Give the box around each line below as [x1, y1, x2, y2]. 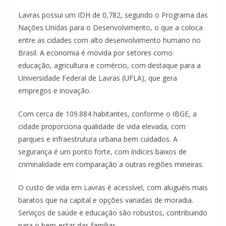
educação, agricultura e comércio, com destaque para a [18, 60, 201, 70]
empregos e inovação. [18, 85, 91, 95]
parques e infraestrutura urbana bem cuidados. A [18, 134, 178, 144]
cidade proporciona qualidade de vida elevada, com [18, 121, 186, 131]
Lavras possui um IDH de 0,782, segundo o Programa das [18, 10, 208, 20]
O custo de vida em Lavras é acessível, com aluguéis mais [18, 182, 208, 192]
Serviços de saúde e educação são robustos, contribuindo [18, 207, 207, 217]
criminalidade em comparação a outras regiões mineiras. [18, 159, 204, 169]
